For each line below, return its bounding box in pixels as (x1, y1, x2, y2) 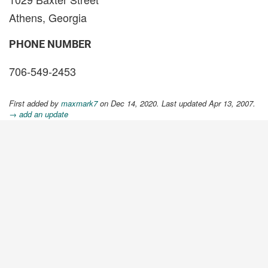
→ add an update (9, 108, 68, 120)
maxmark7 (61, 98, 98, 109)
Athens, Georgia (9, 10, 87, 25)
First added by (9, 98, 61, 109)
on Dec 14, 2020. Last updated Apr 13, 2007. (98, 98, 255, 109)
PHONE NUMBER (9, 38, 92, 50)
